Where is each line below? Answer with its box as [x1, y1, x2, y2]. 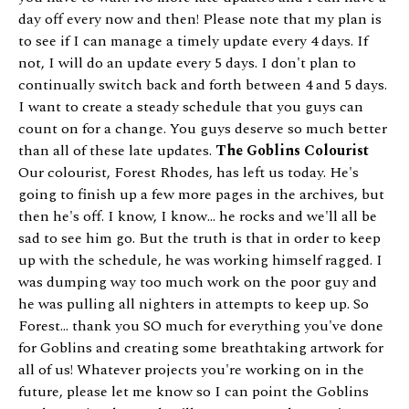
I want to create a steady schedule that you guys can [18, 96, 363, 119]
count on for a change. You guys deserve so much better [18, 118, 387, 141]
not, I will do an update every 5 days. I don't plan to [18, 52, 356, 75]
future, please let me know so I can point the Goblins [18, 381, 369, 404]
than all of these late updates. [18, 140, 215, 163]
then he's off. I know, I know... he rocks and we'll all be [18, 205, 377, 228]
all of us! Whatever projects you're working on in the [18, 359, 364, 382]
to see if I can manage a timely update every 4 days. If [18, 30, 368, 53]
